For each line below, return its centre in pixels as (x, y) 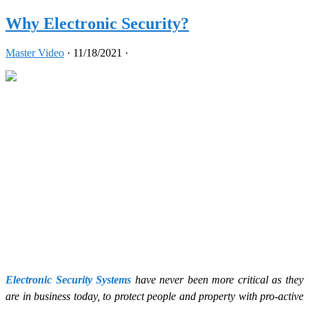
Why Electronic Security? (97, 23)
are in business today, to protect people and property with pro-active (154, 297)
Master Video (35, 52)
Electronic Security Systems (69, 280)
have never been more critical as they (218, 280)
